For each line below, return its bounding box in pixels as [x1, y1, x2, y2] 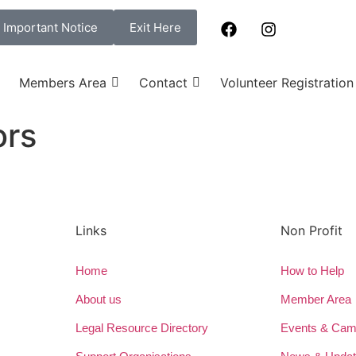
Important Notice [3, 20, 99, 36]
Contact [138, 74, 188, 91]
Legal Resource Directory [75, 320, 208, 335]
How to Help [281, 263, 345, 277]
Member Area [281, 292, 352, 306]
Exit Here [130, 20, 182, 36]
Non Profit [281, 222, 343, 238]
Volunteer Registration [219, 74, 354, 91]
